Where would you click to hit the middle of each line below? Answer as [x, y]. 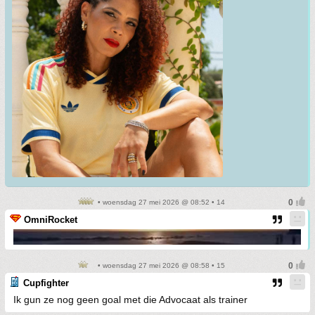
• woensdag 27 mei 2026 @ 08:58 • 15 [160, 266]
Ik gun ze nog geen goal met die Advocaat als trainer [130, 300]
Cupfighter [46, 283]
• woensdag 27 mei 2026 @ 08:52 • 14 [160, 202]
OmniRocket [51, 220]
